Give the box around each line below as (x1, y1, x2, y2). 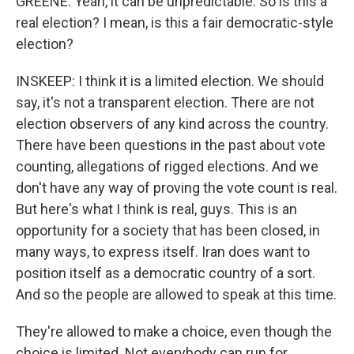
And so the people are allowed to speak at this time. (16, 286, 337, 303)
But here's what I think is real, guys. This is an (16, 201, 297, 217)
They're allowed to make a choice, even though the (16, 323, 332, 340)
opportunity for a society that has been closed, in (16, 222, 320, 239)
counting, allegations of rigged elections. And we (16, 158, 318, 175)
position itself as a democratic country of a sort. (16, 265, 315, 281)
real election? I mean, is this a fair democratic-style (16, 14, 333, 31)
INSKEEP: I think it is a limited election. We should (16, 73, 324, 89)
